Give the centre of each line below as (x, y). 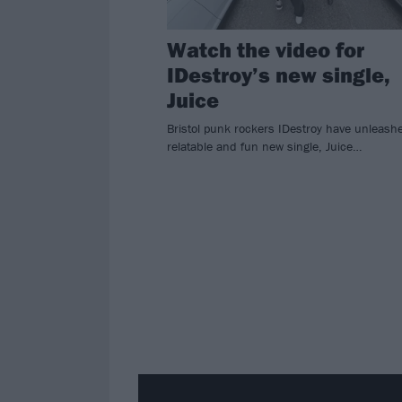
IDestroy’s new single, (279, 75)
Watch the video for (266, 50)
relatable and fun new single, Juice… (264, 147)
